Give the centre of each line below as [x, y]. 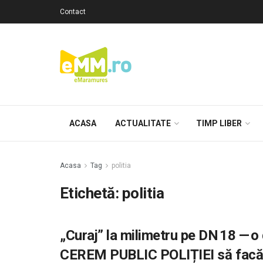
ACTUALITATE [143, 123]
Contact [73, 12]
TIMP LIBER [219, 123]
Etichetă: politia [112, 193]
